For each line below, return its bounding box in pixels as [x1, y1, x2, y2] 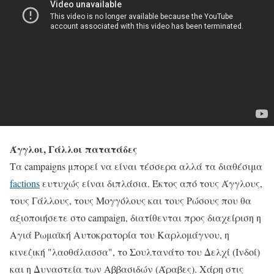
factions [10, 176, 40, 190]
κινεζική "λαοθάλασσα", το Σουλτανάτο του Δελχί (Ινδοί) [10, 245, 260, 258]
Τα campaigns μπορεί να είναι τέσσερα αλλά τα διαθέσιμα [10, 159, 262, 172]
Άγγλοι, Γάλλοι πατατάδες [10, 141, 137, 156]
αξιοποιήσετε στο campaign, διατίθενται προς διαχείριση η [10, 210, 261, 224]
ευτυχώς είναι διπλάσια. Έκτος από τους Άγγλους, [40, 176, 262, 190]
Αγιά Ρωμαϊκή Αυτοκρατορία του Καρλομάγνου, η [10, 228, 229, 241]
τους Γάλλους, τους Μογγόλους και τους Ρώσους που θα [10, 193, 251, 207]
